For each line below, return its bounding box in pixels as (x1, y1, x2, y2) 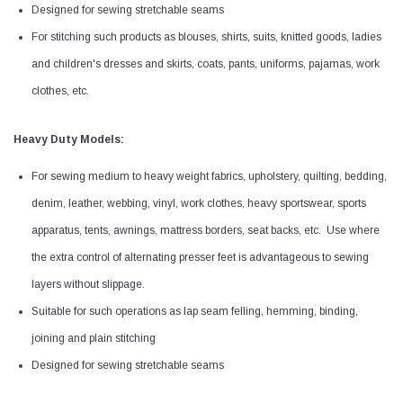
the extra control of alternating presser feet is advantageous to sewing (31, 251, 369, 264)
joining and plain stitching (31, 332, 156, 345)
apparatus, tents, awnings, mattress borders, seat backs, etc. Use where (31, 224, 380, 237)
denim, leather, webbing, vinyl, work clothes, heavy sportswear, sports (31, 197, 366, 210)
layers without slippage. (31, 278, 145, 291)
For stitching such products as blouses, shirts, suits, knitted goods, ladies (31, 31, 381, 44)
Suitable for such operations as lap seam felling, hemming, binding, (31, 305, 358, 318)
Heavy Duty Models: (13, 133, 124, 147)
